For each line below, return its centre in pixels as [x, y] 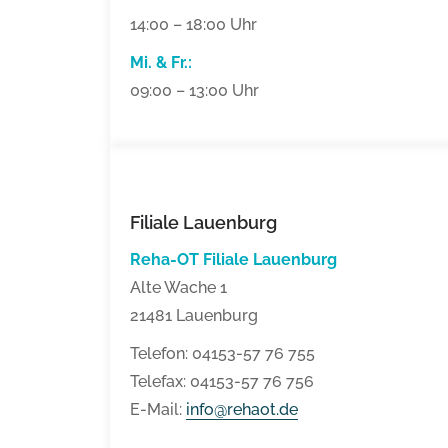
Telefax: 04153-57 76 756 [222, 382]
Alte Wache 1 [178, 288]
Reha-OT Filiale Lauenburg [233, 260]
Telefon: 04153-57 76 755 [222, 354]
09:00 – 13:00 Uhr [194, 91]
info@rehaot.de [242, 410]
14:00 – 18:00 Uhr [193, 25]
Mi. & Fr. [159, 63]
